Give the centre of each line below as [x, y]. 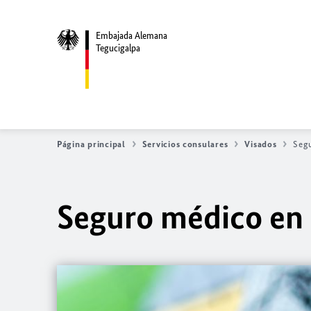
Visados [261, 144]
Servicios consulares [185, 144]
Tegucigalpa [118, 48]
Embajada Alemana [132, 35]
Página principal [91, 144]
